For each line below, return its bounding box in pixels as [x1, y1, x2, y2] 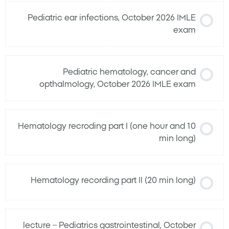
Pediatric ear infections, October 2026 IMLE [28, 14, 196, 22]
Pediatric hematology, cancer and [63, 68, 196, 77]
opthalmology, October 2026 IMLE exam [39, 80, 196, 89]
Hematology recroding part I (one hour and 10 [18, 122, 196, 131]
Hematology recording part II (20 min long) [31, 176, 196, 185]
